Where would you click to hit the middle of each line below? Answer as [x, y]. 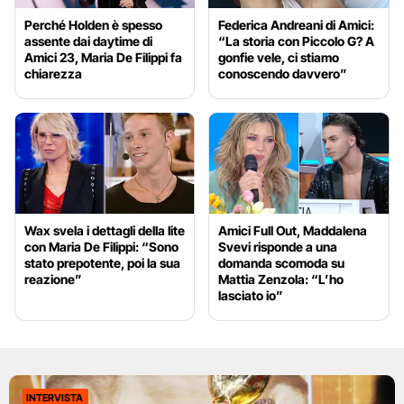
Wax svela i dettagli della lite [105, 231]
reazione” [53, 280]
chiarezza [53, 73]
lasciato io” [251, 296]
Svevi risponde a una [278, 247]
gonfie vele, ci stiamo [279, 57]
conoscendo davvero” [283, 73]
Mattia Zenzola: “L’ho [281, 280]
